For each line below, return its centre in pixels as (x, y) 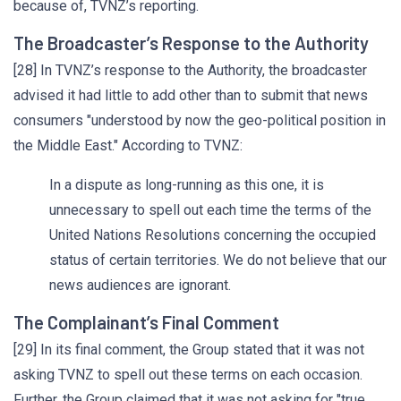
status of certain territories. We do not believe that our (218, 260)
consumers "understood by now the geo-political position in (200, 120)
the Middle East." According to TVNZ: (128, 145)
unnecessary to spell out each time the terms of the (210, 210)
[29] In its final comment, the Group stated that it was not (189, 350)
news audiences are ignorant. (140, 285)
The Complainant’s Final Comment (146, 322)
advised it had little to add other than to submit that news (191, 95)
